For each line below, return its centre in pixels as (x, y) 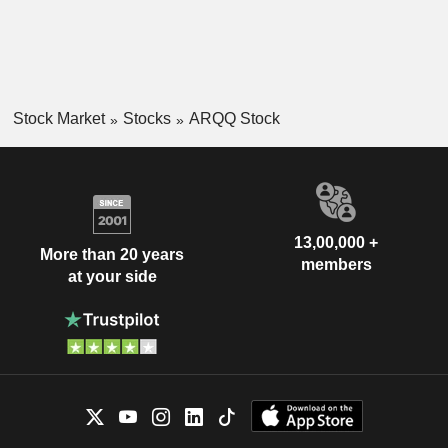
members (336, 264)
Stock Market (58, 119)
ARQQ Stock (234, 119)
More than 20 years (112, 255)
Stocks (146, 119)
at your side (112, 277)
